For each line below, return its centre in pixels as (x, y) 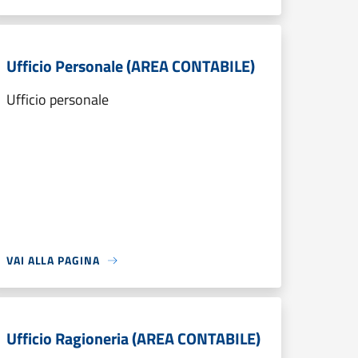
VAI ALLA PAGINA (53, 260)
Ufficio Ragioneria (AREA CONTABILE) (133, 338)
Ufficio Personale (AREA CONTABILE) (131, 66)
